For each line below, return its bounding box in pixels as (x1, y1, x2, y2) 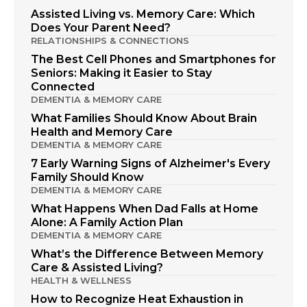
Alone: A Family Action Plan (31, 215, 183, 229)
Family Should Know (31, 170, 144, 184)
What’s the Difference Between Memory (31, 247, 263, 260)
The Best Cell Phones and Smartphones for (31, 52, 276, 66)
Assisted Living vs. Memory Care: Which (31, 7, 255, 21)
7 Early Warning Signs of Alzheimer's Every (31, 156, 270, 170)
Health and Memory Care (31, 125, 173, 138)
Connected (31, 79, 95, 93)
